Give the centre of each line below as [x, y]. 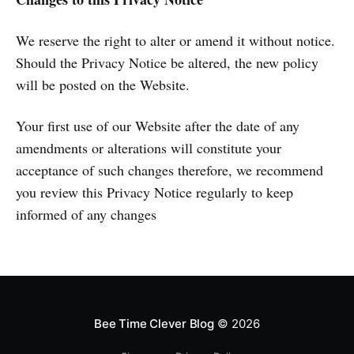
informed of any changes [86, 214]
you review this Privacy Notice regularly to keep [154, 192]
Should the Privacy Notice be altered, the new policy [167, 62]
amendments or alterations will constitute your [149, 148]
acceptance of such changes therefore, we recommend [169, 170]
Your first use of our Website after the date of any [158, 126]
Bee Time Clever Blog [154, 324]
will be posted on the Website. [103, 85]
